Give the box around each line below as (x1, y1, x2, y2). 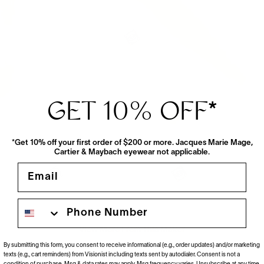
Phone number (17, 197, 97, 208)
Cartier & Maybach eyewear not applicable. (54, 148, 210, 156)
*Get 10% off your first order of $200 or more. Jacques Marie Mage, (11, 139, 253, 147)
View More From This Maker (79, 226, 185, 234)
